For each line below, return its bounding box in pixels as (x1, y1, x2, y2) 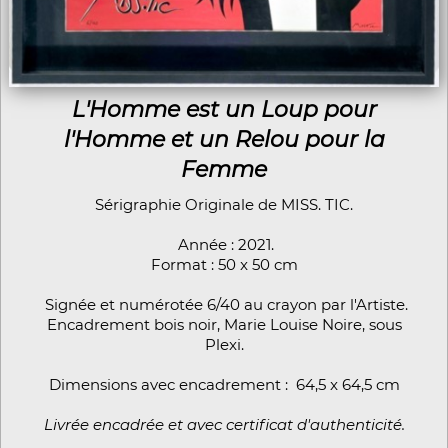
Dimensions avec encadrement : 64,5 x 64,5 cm (48, 375, 400, 395)
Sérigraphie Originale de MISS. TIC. (95, 195, 353, 215)
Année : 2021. (174, 235, 274, 255)
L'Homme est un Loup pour (71, 96, 377, 124)
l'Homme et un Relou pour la (63, 126, 385, 154)
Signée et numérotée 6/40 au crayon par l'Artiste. (40, 295, 408, 315)
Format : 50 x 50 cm (150, 255, 298, 275)
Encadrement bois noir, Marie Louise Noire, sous (46, 315, 402, 335)
